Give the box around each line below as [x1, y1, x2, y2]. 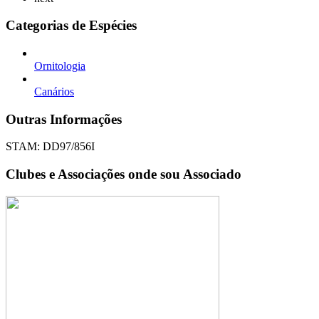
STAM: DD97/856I [6, 140, 95, 153]
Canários [34, 85, 74, 98]
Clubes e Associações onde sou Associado [6, 167, 241, 182]
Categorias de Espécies [6, 18, 137, 33]
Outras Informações [6, 111, 122, 127]
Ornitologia [34, 60, 85, 73]
